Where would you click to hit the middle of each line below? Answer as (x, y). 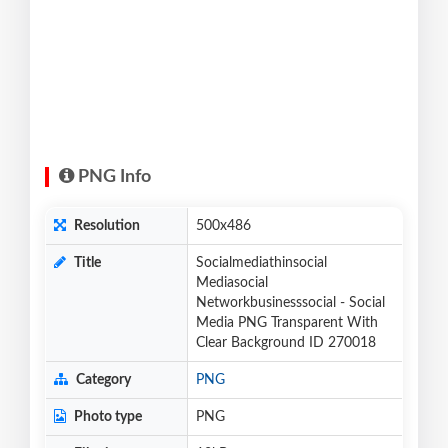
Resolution (105, 226)
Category (102, 380)
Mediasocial (232, 283)
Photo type (106, 417)
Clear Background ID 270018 (286, 343)
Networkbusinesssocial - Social (290, 303)
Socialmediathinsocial (261, 263)
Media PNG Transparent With (287, 323)
